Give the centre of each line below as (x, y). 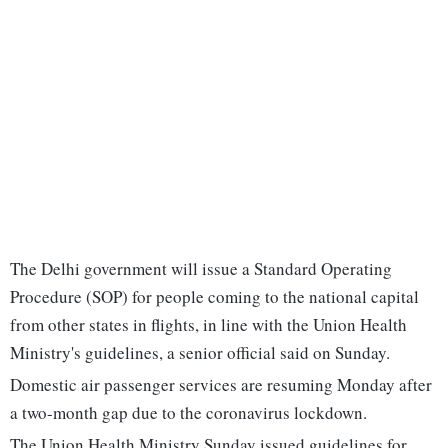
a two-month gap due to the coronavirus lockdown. (188, 413)
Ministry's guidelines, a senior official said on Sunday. (200, 353)
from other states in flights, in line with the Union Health (208, 325)
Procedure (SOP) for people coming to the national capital (214, 297)
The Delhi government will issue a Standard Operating (201, 269)
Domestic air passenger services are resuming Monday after (221, 385)
